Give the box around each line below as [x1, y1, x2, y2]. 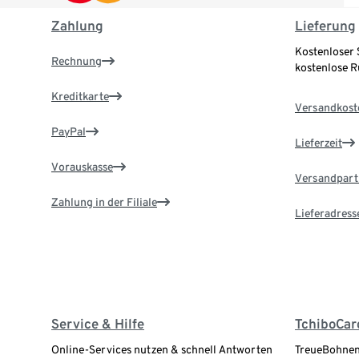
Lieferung [294, 18, 356, 34]
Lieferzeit [294, 136, 342, 150]
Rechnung [51, 54, 102, 68]
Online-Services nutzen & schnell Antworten [51, 343, 272, 357]
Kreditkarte [51, 90, 109, 103]
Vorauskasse [51, 160, 113, 174]
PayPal [51, 125, 86, 139]
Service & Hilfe [51, 316, 144, 333]
